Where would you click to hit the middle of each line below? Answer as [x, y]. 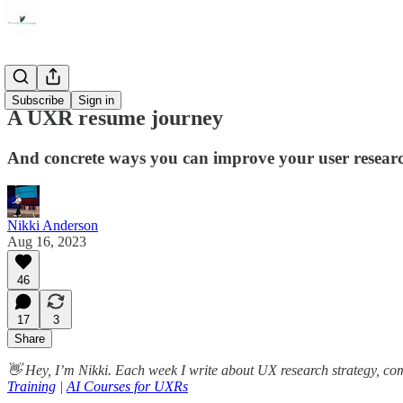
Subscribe [38, 100]
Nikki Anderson [53, 225]
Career [26, 80]
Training [31, 386]
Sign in [96, 100]
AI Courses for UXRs [127, 386]
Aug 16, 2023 [47, 241]
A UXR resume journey [115, 117]
